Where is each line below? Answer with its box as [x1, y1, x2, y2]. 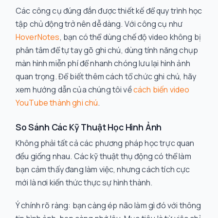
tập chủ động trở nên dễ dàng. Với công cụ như [16, 18, 183, 29]
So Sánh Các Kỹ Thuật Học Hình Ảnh [16, 121, 162, 133]
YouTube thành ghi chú [16, 97, 98, 108]
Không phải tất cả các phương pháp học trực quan [16, 138, 195, 148]
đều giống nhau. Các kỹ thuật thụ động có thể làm [16, 151, 191, 162]
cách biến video [133, 84, 190, 95]
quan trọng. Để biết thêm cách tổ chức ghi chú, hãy [16, 71, 197, 82]
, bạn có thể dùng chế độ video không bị [59, 32, 201, 42]
